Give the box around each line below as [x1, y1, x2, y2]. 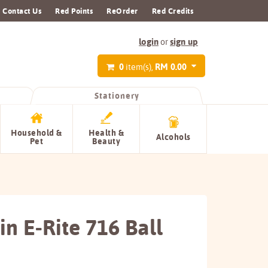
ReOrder [106, 6, 138, 16]
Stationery [94, 90, 140, 101]
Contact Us [2, 6, 41, 16]
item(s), [126, 61, 153, 72]
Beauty [92, 136, 120, 147]
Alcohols [156, 132, 191, 142]
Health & [89, 127, 124, 138]
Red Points [55, 6, 93, 16]
